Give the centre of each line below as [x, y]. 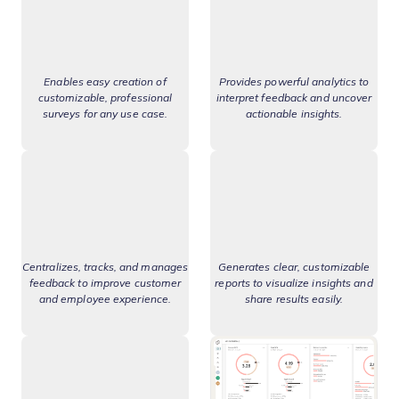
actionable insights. [294, 114]
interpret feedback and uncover [294, 98]
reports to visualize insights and [294, 283]
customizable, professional [105, 98]
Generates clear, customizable [294, 267]
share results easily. [294, 299]
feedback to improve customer [105, 283]
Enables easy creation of [105, 81]
